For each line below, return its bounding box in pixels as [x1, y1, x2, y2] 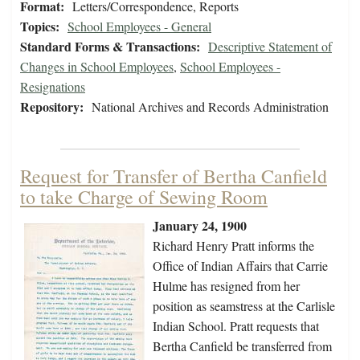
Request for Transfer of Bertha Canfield [20, 163, 327, 190]
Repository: [20, 97, 84, 117]
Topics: [20, 17, 59, 36]
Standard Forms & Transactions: [20, 37, 200, 56]
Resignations [20, 78, 85, 96]
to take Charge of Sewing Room [20, 184, 268, 211]
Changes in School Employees [20, 58, 174, 76]
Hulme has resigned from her [153, 277, 300, 295]
